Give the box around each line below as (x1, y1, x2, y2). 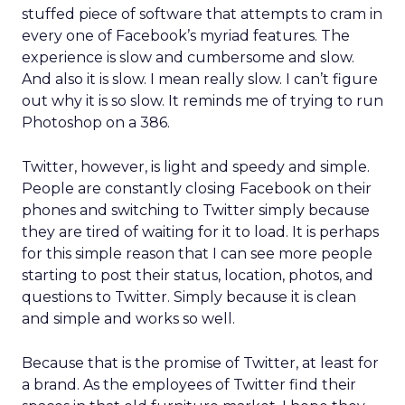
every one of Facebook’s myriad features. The (22, 27, 350, 44)
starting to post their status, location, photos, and (22, 267, 373, 284)
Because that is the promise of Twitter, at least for (22, 354, 379, 372)
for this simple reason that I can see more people (22, 245, 372, 262)
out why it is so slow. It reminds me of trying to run (22, 92, 383, 109)
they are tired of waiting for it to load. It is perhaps (22, 223, 379, 240)
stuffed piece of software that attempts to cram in (22, 5, 382, 23)
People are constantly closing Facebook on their (22, 180, 372, 197)
